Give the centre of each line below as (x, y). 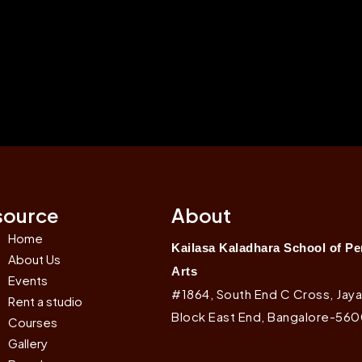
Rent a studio (46, 301)
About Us (35, 259)
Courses (33, 322)
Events (28, 280)
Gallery (28, 343)
